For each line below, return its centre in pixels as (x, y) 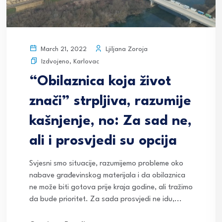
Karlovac (86, 62)
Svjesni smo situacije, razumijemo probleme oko (106, 164)
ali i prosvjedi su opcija (103, 141)
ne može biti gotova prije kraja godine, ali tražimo (111, 188)
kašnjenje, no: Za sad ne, (111, 122)
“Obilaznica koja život (100, 82)
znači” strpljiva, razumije (110, 102)
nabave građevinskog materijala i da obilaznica (107, 176)
